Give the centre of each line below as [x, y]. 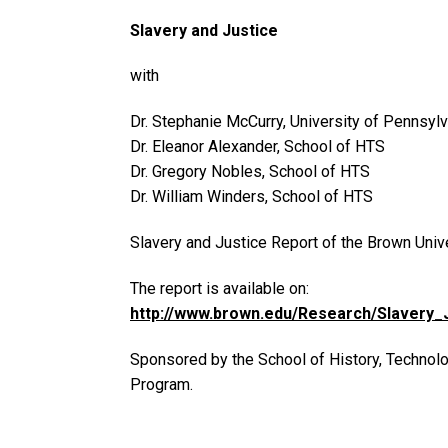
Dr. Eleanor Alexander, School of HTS [257, 147]
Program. [161, 384]
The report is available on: [219, 288]
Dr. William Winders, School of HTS [251, 197]
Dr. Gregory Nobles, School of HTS [250, 172]
